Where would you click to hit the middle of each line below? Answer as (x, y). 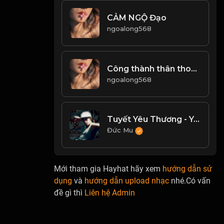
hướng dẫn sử (187, 168)
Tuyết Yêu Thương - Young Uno (197, 119)
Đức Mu (121, 130)
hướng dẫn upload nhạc (127, 180)
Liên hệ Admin (110, 192)
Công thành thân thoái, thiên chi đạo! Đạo (194, 69)
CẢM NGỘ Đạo (137, 18)
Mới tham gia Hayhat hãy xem (108, 168)
